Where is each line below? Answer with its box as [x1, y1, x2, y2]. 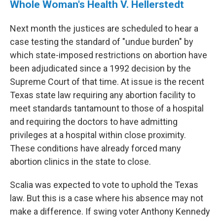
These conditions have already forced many [10, 143, 181, 154]
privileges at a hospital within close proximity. [10, 130, 186, 141]
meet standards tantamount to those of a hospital [10, 103, 204, 114]
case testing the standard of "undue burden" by [10, 37, 193, 47]
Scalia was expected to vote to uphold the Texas [10, 180, 198, 190]
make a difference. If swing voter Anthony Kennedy [10, 206, 210, 217]
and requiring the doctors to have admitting [10, 116, 178, 127]
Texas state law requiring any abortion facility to [10, 90, 195, 101]
